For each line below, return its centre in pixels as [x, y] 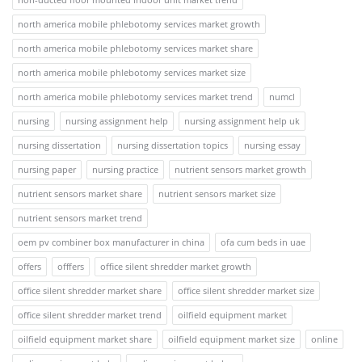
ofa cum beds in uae [263, 242]
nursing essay [272, 145]
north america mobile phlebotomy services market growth [139, 24]
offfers [71, 267]
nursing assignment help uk [242, 121]
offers [29, 267]
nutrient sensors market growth [240, 170]
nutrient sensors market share [80, 194]
